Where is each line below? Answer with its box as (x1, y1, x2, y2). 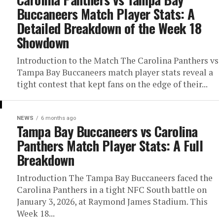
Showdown (17, 33, 69, 53)
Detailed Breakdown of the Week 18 (17, 18, 202, 38)
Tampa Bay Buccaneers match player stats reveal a (17, 67, 213, 78)
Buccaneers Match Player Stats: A (17, 4, 195, 24)
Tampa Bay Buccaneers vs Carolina (17, 121, 198, 142)
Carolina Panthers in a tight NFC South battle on (17, 184, 207, 196)
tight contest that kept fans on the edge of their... (17, 78, 208, 90)
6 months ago (41, 115, 76, 122)
